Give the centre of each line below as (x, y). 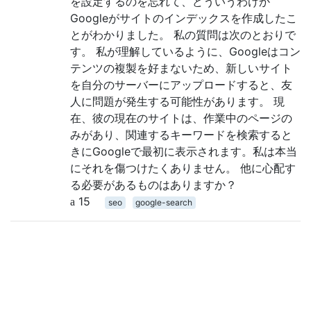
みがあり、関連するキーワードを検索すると (181, 134)
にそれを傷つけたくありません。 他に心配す (183, 168)
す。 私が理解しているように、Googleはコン (185, 51)
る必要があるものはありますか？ (153, 184)
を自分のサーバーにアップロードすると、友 (181, 84)
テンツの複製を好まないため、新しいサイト (181, 68)
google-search (164, 202)
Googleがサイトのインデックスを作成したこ (184, 18)
